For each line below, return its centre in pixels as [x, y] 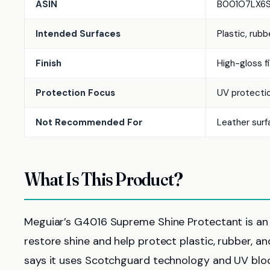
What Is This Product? [104, 179]
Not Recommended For [89, 122]
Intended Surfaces [78, 34]
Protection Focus [75, 93]
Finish [49, 63]
